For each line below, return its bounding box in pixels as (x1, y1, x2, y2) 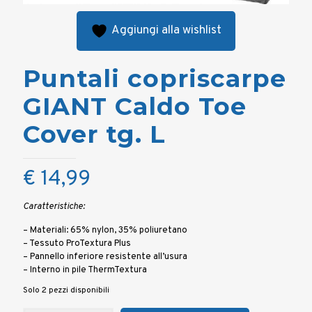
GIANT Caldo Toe (23, 91, 247, 121)
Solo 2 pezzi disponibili (23, 284, 109, 296)
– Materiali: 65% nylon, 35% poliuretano (23, 224, 187, 236)
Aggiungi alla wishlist (111, 23, 221, 38)
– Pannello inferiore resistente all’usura (23, 251, 187, 263)
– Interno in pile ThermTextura (23, 264, 147, 276)
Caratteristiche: (23, 201, 85, 212)
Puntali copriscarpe (23, 63, 286, 93)
